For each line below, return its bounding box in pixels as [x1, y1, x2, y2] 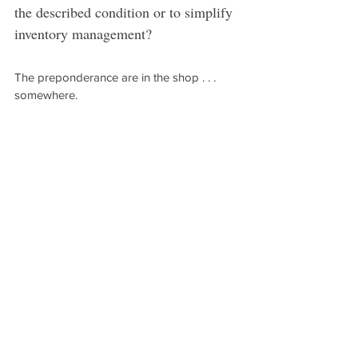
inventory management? [14, 24, 152, 43]
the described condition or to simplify [14, 2, 237, 22]
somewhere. [14, 88, 78, 101]
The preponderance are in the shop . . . [14, 70, 219, 84]
